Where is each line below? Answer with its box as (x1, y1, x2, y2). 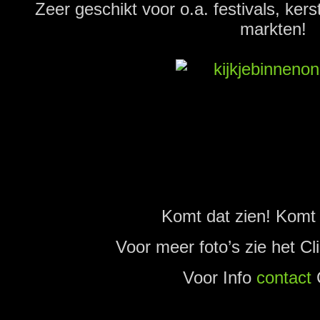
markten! (240, 19, 306, 39)
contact (256, 267, 312, 287)
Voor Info (183, 267, 257, 287)
